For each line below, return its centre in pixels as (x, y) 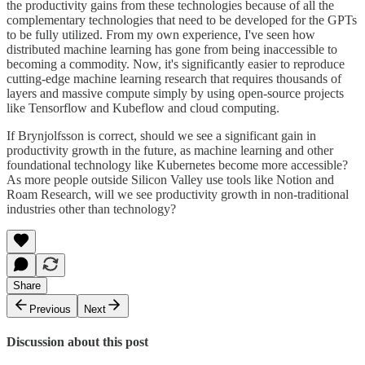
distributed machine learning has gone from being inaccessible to (172, 49)
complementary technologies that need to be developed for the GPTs (182, 20)
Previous (50, 309)
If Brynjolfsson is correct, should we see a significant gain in (161, 135)
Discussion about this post (77, 342)
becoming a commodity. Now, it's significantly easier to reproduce (176, 64)
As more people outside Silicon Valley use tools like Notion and (170, 179)
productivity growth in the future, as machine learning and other (170, 150)
